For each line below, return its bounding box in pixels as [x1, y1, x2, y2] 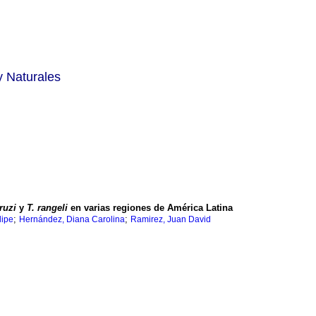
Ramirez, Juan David [130, 214, 211, 225]
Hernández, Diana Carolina [19, 214, 125, 225]
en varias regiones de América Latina [68, 202, 233, 214]
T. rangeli [27, 202, 68, 214]
